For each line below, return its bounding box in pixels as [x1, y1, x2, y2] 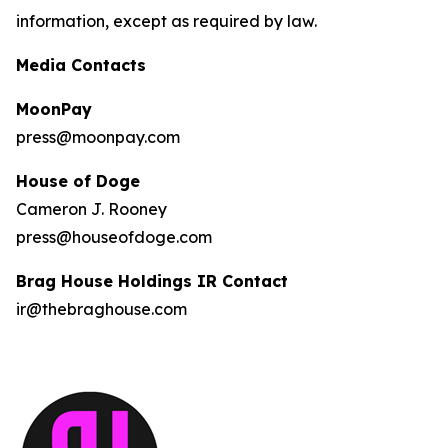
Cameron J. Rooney [16, 199, 167, 219]
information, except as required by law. [16, 11, 317, 31]
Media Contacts [16, 55, 146, 75]
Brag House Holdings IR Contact [16, 271, 288, 291]
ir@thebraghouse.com [16, 299, 187, 319]
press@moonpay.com [16, 127, 180, 147]
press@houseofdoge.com [16, 227, 212, 247]
